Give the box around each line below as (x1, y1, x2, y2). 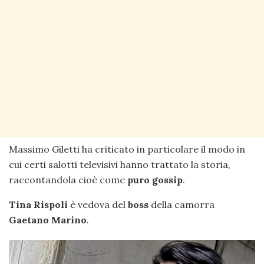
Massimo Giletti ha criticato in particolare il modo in (9, 143, 245, 156)
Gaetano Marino (9, 214, 87, 226)
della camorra (148, 199, 214, 211)
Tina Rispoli (9, 199, 68, 211)
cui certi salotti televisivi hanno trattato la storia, (9, 159, 230, 171)
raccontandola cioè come (9, 174, 127, 186)
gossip (152, 174, 183, 186)
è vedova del (68, 199, 128, 211)
